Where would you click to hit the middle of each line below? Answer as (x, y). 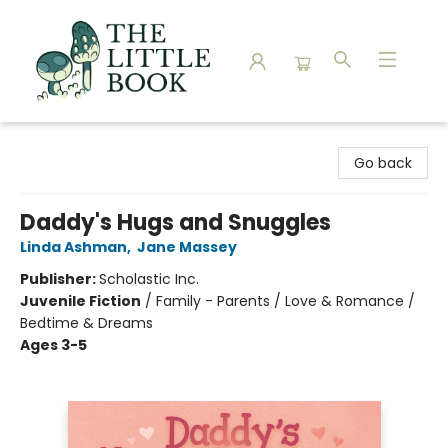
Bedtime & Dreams (86, 323)
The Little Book (65, 141)
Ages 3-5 (53, 345)
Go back (383, 163)
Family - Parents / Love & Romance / (285, 301)
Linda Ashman (73, 247)
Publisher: (59, 279)
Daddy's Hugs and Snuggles (175, 222)
